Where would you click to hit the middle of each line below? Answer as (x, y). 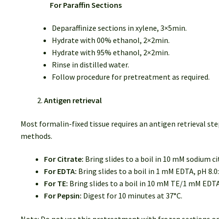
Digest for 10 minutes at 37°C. (132, 196)
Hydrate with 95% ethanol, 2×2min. (110, 53)
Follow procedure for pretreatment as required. (131, 77)
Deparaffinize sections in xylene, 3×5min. (119, 28)
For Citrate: (64, 159)
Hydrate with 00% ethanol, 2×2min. (110, 40)
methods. (36, 136)
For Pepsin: (63, 196)
